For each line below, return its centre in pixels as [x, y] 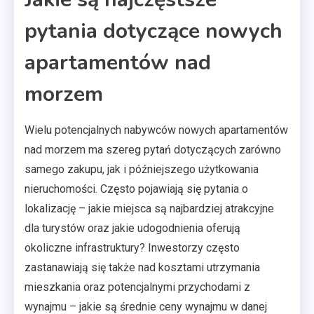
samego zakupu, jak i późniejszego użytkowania [142, 169]
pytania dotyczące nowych [153, 31]
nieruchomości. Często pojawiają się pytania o [136, 189]
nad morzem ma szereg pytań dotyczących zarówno [153, 149]
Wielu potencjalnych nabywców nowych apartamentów [156, 130]
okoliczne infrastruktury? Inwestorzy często [132, 247]
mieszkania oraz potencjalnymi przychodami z [137, 287]
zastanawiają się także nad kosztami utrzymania [142, 267]
